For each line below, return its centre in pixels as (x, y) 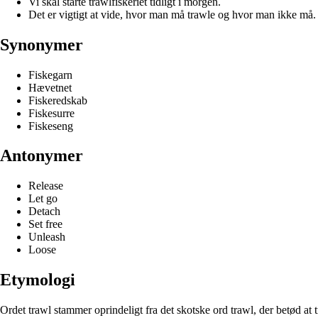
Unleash (47, 237)
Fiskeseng (51, 126)
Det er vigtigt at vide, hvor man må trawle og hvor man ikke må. (172, 14)
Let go (43, 199)
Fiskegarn (50, 75)
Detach (44, 212)
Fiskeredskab (58, 100)
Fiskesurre (51, 113)
